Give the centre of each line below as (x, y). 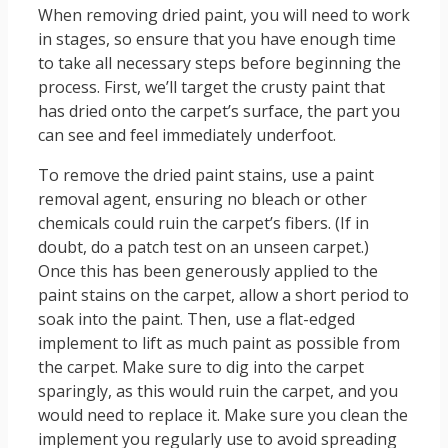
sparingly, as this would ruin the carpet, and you (218, 391)
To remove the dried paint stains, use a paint (206, 175)
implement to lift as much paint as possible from (219, 343)
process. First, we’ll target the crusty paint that (211, 87)
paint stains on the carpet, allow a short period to (223, 295)
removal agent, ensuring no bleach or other (202, 199)
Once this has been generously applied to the (208, 271)
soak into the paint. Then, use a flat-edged (196, 319)
